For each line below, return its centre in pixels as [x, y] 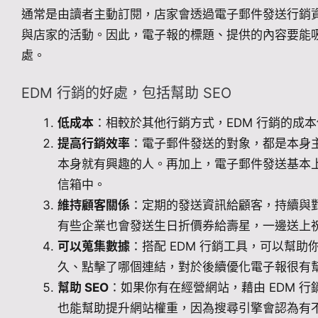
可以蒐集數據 [94, 246]
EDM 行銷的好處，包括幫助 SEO [126, 93]
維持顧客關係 [94, 205]
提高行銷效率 [94, 143]
